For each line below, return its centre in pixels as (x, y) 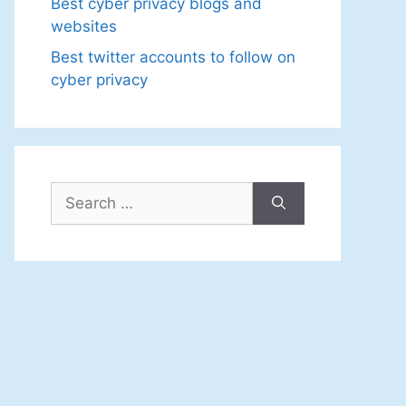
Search (75, 192)
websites (84, 26)
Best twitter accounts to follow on (173, 57)
